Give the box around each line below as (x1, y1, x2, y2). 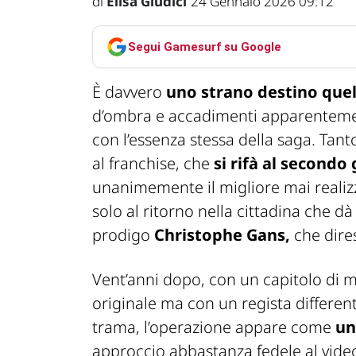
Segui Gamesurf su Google (128, 39, 281, 54)
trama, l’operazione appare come (92, 316, 335, 339)
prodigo (92, 224, 154, 246)
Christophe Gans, (154, 224, 290, 246)
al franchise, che (92, 153, 214, 175)
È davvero (92, 81, 166, 103)
